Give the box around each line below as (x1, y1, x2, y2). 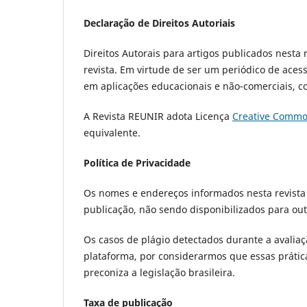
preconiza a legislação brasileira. (84, 266, 238, 280)
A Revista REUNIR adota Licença (84, 110, 232, 123)
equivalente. (84, 126, 140, 140)
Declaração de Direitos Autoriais (84, 16, 235, 30)
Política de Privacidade (84, 156, 191, 170)
